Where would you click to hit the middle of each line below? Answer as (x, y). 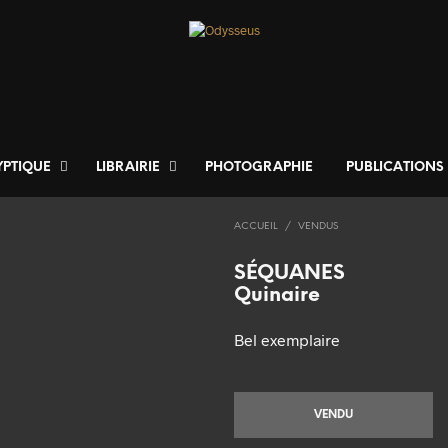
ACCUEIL (256, 227)
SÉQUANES (289, 274)
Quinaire (277, 296)
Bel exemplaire (287, 340)
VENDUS (318, 227)
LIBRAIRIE (128, 168)
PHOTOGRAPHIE (259, 168)
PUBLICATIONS (395, 168)
